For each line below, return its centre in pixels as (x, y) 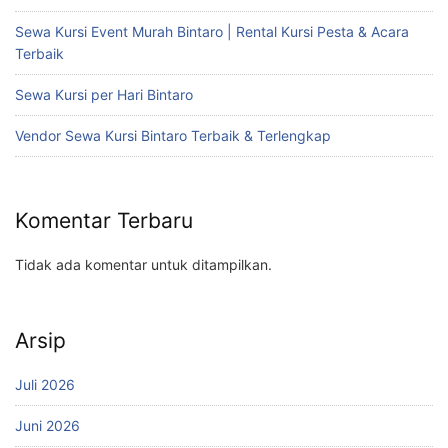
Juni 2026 (47, 426)
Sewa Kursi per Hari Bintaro (104, 94)
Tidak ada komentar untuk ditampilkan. (143, 265)
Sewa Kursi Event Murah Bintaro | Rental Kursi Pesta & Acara (212, 31)
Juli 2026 (45, 385)
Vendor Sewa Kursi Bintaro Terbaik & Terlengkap (173, 135)
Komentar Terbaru (104, 220)
